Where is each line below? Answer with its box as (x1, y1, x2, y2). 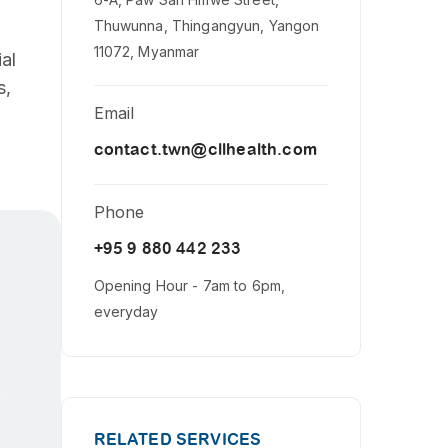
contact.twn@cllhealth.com (93, 140, 317, 159)
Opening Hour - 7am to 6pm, (93, 277, 286, 294)
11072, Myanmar (93, 43, 200, 60)
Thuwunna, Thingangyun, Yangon (93, 17, 320, 34)
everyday (93, 303, 159, 320)
